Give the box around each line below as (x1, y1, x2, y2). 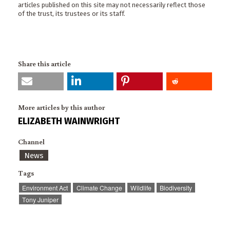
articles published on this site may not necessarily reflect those (18, 1, 205, 9)
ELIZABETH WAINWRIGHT (18, 115, 120, 127)
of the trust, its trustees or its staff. (18, 10, 125, 18)
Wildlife (130, 183, 151, 192)
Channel (18, 137, 45, 146)
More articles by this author (18, 102, 105, 112)
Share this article (18, 59, 71, 68)
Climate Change (76, 183, 122, 192)
